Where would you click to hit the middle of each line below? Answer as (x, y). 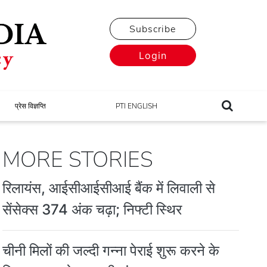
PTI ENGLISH (136, 106)
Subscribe (153, 29)
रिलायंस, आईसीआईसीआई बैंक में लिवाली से (109, 188)
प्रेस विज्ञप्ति (31, 106)
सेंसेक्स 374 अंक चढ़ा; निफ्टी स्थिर (92, 209)
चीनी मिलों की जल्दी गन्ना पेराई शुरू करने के (111, 250)
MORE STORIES (78, 160)
